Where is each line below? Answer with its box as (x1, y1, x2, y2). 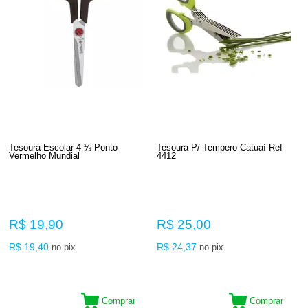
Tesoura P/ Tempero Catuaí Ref (157, 142, 283, 153)
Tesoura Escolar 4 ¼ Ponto (9, 142, 95, 153)
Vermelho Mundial (9, 150, 80, 161)
